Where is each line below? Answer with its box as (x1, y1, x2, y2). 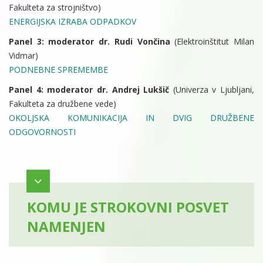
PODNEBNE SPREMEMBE (9, 64, 108, 76)
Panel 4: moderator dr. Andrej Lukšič (9, 84, 173, 96)
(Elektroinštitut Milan (174, 36, 255, 48)
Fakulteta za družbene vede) (9, 98, 116, 110)
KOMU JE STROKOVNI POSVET (27, 197, 229, 217)
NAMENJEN (27, 217, 106, 237)
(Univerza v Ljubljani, (173, 84, 254, 96)
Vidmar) (9, 50, 38, 62)
